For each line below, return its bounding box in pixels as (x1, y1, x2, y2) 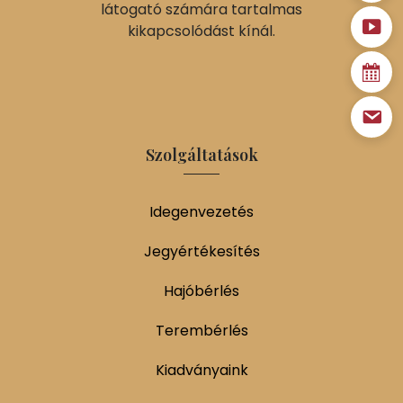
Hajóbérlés (164, 280, 239, 301)
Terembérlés (155, 319, 248, 341)
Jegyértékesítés (143, 240, 260, 262)
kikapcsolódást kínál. (128, 20, 275, 41)
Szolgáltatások (145, 143, 258, 166)
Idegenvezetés (149, 201, 254, 222)
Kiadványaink (155, 359, 248, 381)
